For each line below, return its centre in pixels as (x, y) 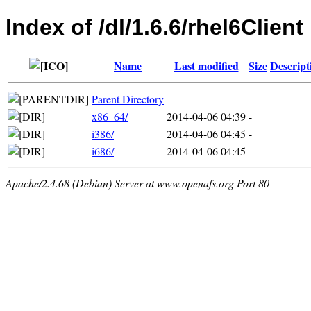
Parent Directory (128, 99)
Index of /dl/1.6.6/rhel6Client (154, 27)
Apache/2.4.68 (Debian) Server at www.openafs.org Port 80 (137, 183)
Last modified (206, 65)
